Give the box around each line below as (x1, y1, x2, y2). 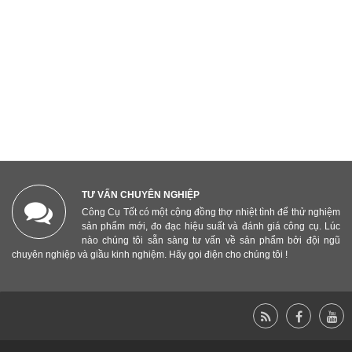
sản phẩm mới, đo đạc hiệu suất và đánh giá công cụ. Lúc (81, 220, 340, 232)
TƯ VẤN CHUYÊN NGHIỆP (81, 189, 200, 200)
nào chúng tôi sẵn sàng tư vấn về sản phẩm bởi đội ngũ (81, 234, 340, 246)
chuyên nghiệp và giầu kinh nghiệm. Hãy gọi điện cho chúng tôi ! (11, 248, 288, 260)
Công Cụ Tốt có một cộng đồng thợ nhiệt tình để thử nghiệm (81, 206, 340, 218)
